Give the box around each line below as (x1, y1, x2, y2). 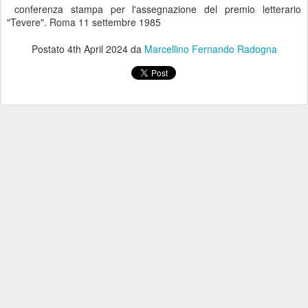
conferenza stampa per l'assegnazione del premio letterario (7, 1, 301, 16)
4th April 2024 (67, 41, 128, 56)
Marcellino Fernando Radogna (144, 41, 277, 56)
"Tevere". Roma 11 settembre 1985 (7, 14, 161, 29)
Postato (31, 41, 67, 56)
